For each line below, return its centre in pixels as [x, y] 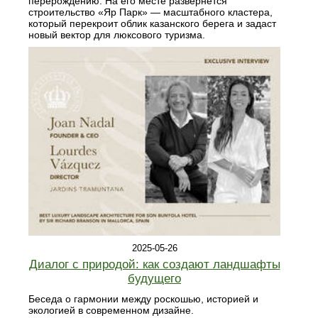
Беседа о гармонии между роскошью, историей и [143, 299]
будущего [154, 279]
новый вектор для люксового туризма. [117, 34]
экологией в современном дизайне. [111, 311]
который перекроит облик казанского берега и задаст [152, 23]
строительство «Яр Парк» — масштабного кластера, [150, 12]
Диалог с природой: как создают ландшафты [154, 265]
